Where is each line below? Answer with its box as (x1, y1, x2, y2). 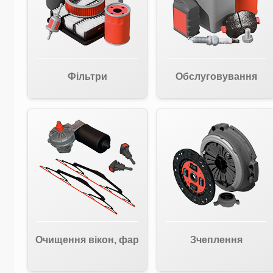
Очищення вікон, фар (35, 235, 140, 245)
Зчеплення (190, 235, 243, 245)
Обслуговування (175, 71, 257, 82)
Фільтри (67, 71, 107, 82)
